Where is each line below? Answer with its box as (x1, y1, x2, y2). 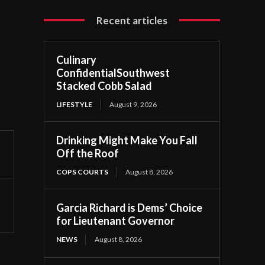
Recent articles (96, 14, 168, 27)
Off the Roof (56, 146, 119, 160)
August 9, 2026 (109, 99, 157, 109)
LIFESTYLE (56, 99, 93, 109)
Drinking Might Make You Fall (56, 133, 198, 147)
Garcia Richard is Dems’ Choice (56, 201, 203, 214)
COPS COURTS (56, 167, 109, 176)
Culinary (56, 53, 97, 66)
